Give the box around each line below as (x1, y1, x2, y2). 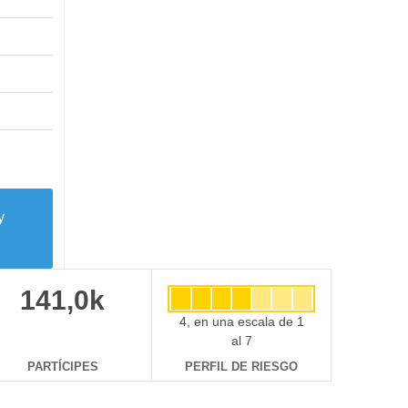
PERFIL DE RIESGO (185, 360, 299, 373)
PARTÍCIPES (26, 360, 98, 373)
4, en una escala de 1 (178, 313, 304, 329)
